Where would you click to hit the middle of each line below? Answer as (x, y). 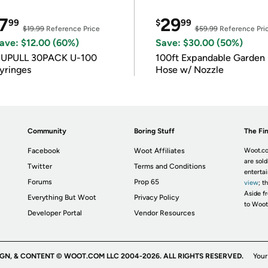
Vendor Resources (165, 213)
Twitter (40, 166)
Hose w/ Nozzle (189, 70)
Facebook (44, 151)
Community (47, 131)
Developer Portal (55, 213)
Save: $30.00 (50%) (199, 43)
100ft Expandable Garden (210, 58)
